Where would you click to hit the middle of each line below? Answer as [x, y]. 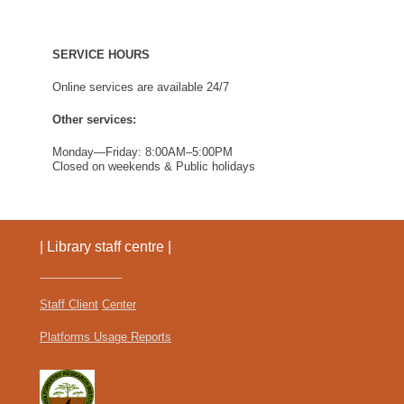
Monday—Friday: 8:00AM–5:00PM [143, 151]
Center [119, 304]
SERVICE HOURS [101, 54]
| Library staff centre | [106, 246]
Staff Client [69, 304]
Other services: [95, 119]
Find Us [78, 29]
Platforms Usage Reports [106, 336]
